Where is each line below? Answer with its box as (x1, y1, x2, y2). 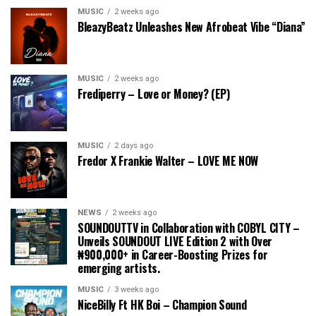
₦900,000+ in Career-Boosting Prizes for (78, 246, 268, 264)
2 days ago (114, 141, 153, 151)
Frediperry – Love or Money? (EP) (78, 85, 230, 103)
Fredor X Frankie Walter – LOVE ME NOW (78, 152, 259, 170)
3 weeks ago (114, 285, 159, 295)
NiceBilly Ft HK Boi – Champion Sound (78, 296, 247, 314)
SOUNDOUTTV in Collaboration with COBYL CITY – (78, 219, 300, 237)
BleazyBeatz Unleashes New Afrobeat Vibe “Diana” (78, 18, 305, 36)
